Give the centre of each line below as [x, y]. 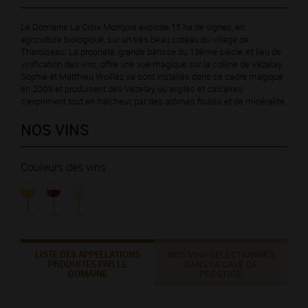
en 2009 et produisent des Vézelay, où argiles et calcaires [132, 89]
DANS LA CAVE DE [221, 264]
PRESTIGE [221, 274]
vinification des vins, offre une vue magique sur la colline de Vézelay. [152, 64]
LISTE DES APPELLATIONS [87, 255]
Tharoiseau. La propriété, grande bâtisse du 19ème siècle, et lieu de [151, 52]
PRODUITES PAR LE [87, 264]
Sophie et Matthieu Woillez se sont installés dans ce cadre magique [152, 77]
